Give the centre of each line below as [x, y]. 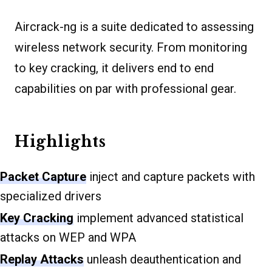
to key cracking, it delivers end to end [114, 68]
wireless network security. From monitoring [131, 47]
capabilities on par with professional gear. [125, 88]
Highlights [60, 141]
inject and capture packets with [171, 176]
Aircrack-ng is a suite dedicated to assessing [134, 26]
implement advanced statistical [158, 218]
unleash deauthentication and [162, 259]
